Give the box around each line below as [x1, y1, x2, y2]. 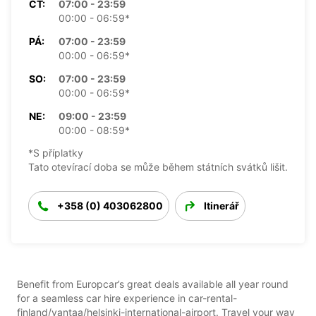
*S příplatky [28, 146, 83, 159]
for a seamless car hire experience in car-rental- [17, 291, 237, 304]
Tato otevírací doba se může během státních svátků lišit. [28, 160, 288, 173]
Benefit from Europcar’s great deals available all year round [17, 277, 288, 290]
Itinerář [204, 199, 239, 212]
